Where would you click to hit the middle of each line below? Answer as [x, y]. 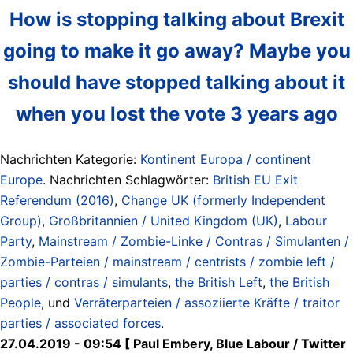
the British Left [219, 282]
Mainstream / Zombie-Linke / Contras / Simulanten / [194, 241]
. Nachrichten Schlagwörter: [128, 179]
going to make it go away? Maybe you [176, 50]
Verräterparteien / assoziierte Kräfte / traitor [207, 302]
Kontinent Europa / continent [226, 159]
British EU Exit [255, 179]
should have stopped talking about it [176, 82]
